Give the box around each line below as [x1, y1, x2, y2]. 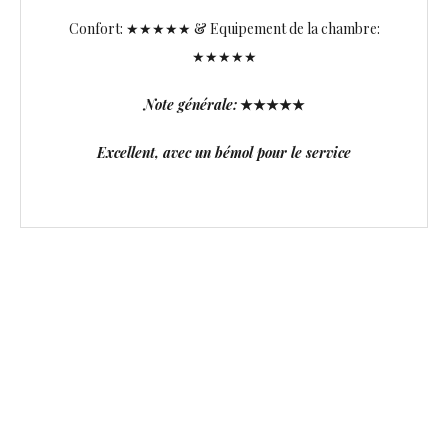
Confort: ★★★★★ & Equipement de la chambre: [68, 18, 380, 38]
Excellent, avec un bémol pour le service [97, 142, 351, 162]
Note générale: [143, 94, 237, 114]
